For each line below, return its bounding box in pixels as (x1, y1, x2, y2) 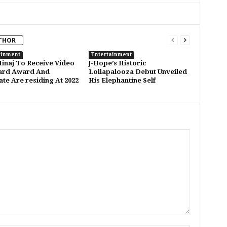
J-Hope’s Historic (88, 59, 146, 67)
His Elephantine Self (88, 77, 156, 84)
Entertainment (91, 52, 132, 57)
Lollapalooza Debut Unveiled (88, 68, 187, 75)
